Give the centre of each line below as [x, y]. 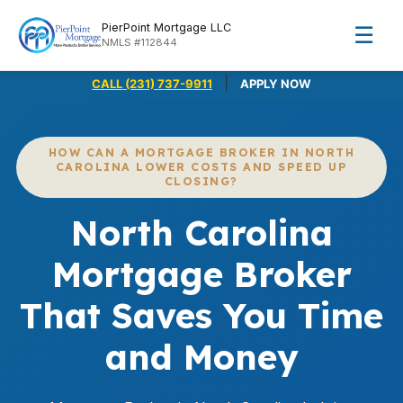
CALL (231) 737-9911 [152, 84]
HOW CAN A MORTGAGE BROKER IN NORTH [201, 152]
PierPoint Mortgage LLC [166, 27]
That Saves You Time [201, 316]
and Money [201, 357]
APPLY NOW [276, 84]
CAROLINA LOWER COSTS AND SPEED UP [201, 167]
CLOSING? [201, 181]
